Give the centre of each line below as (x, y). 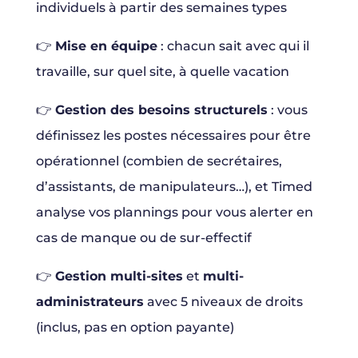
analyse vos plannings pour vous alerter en (174, 213)
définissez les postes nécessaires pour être (173, 136)
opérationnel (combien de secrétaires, (159, 161)
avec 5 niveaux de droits (223, 302)
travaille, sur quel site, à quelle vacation (162, 72)
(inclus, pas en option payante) (135, 328)
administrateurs (89, 302)
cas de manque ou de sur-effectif (143, 238)
